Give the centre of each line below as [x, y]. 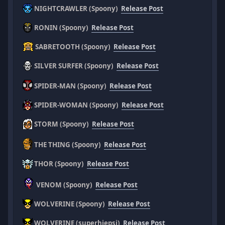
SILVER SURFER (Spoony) [75, 66]
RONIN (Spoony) [62, 28]
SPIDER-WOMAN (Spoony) [77, 105]
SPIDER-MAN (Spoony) [71, 86]
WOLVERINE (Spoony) [71, 204]
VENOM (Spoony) [65, 185]
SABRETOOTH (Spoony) [74, 47]
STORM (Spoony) [63, 124]
